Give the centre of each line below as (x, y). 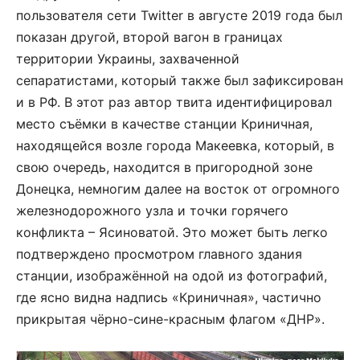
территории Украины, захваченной (128, 59)
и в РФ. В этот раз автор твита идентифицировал (174, 102)
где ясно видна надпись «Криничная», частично (169, 298)
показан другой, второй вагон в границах (149, 37)
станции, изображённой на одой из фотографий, (172, 276)
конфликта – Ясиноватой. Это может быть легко (172, 233)
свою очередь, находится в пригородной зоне (164, 168)
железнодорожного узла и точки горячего (152, 211)
